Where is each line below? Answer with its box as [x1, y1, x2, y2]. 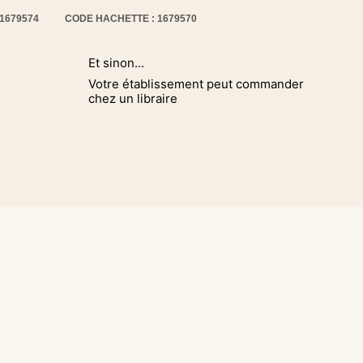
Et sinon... [88, 55, 145, 70]
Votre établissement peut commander [88, 76, 305, 92]
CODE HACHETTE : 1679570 [65, 13, 197, 25]
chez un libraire [88, 91, 178, 106]
